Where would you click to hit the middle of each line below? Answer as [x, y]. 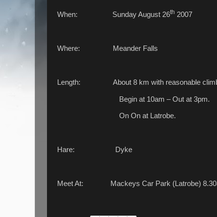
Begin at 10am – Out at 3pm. [133, 99]
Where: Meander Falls [108, 49]
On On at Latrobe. [116, 116]
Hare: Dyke [95, 150]
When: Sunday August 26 [114, 15]
